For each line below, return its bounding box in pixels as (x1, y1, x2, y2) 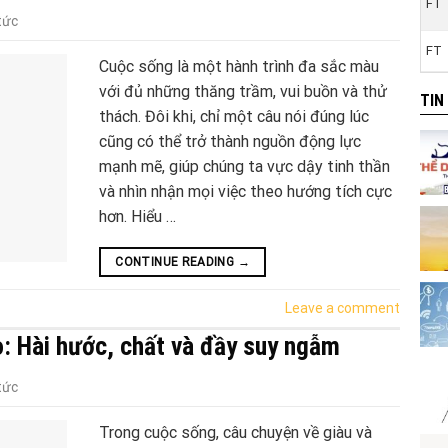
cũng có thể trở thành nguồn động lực (99, 131, 361, 151)
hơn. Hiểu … (99, 206, 176, 226)
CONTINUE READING (115, 254, 238, 269)
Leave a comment (285, 299, 400, 316)
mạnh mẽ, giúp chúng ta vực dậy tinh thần (99, 156, 390, 176)
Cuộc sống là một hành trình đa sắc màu (99, 56, 379, 76)
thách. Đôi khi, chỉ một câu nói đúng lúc (99, 106, 369, 126)
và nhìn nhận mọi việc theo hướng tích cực (99, 181, 392, 201)
